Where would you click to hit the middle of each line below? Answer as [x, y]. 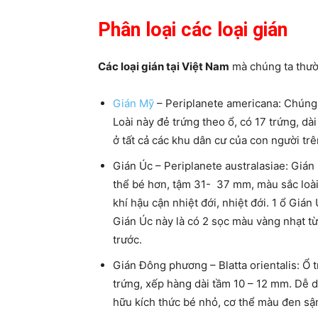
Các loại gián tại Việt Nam [164, 66]
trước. [127, 240]
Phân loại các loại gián [193, 30]
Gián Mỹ [133, 103]
